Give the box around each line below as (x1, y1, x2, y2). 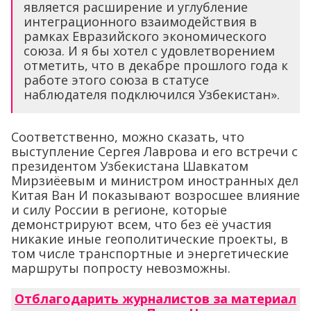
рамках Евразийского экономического (24, 28, 267, 45)
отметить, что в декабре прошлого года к (24, 57, 288, 74)
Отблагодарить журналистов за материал (15, 290, 296, 308)
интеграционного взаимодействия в (24, 13, 257, 31)
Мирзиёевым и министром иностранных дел (11, 172, 299, 190)
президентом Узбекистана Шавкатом (11, 158, 249, 175)
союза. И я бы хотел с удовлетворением (24, 42, 275, 60)
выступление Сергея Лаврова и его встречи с (11, 143, 298, 160)
